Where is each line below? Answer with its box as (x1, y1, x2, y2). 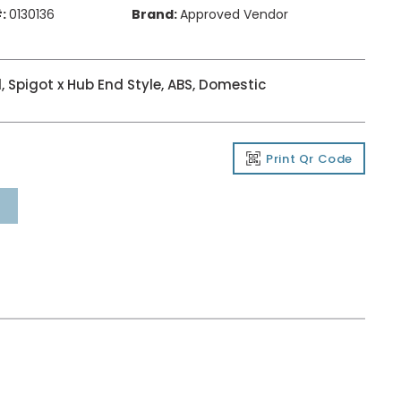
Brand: (132, 5, 177, 23)
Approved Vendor (180, 5, 288, 23)
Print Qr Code (266, 149, 353, 167)
